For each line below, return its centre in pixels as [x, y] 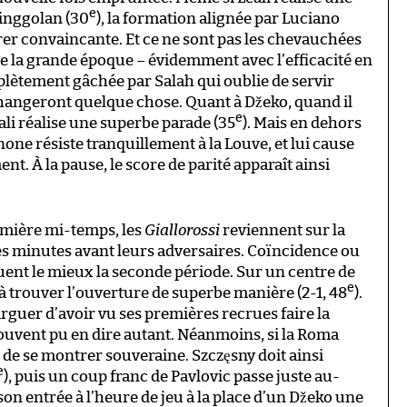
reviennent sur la [283, 230]
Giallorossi [182, 230]
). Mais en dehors [302, 123]
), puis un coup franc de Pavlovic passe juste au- [172, 376]
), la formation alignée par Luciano [218, 18]
